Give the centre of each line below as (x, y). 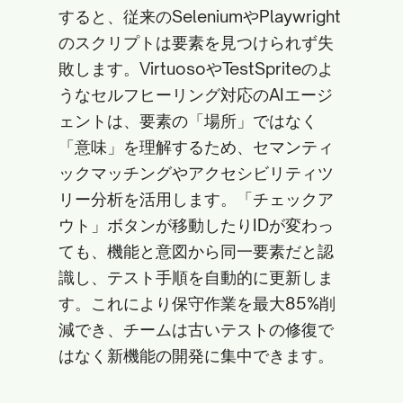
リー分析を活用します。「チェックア (196, 199)
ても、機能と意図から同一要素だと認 (196, 251)
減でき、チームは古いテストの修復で (196, 329)
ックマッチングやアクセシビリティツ (196, 173)
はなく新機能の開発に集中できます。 (196, 355)
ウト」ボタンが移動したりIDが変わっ (196, 225)
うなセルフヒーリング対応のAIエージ (196, 94)
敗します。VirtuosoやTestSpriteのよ (196, 68)
